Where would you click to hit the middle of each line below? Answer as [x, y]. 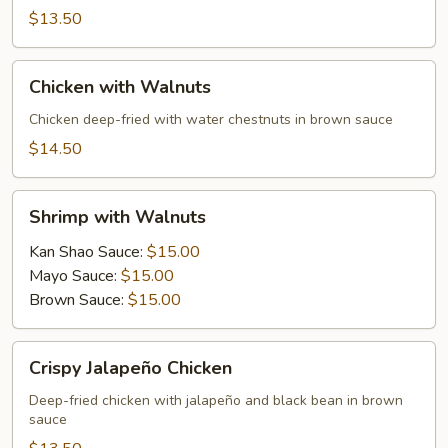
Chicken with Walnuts [120, 87]
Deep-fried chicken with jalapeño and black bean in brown [216, 400]
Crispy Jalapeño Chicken [130, 368]
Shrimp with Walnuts [117, 217]
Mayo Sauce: [75, 276]
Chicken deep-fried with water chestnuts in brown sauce [211, 119]
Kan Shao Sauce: [88, 252]
